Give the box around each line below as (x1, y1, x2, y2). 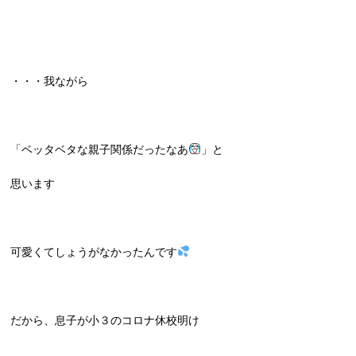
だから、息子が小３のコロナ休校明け (10, 314, 200, 327)
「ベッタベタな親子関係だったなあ (10, 143, 189, 156)
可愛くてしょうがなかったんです (10, 246, 178, 258)
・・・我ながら (10, 75, 89, 87)
